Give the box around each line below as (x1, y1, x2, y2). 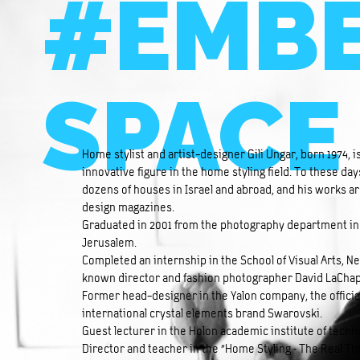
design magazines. (82, 200, 174, 215)
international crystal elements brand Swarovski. (82, 306, 322, 321)
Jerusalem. (82, 235, 137, 251)
